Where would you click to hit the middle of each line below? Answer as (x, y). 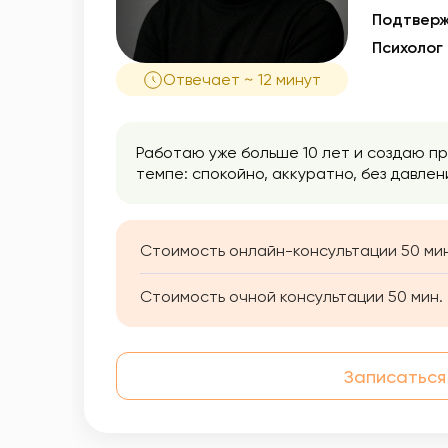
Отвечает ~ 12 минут (242, 79)
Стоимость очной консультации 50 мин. (291, 296)
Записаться (394, 376)
